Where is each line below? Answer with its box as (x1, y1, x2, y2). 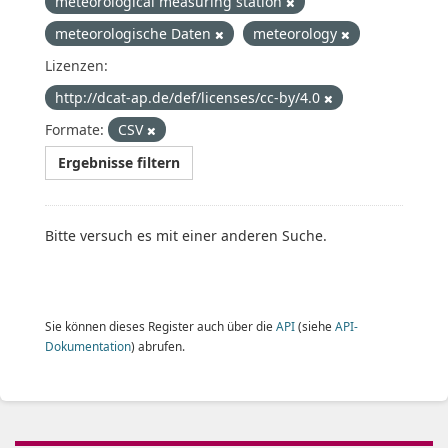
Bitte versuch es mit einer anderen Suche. (45, 226, 327, 245)
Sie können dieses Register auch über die (45, 318, 276, 334)
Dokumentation (45, 338, 131, 354)
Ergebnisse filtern (58, 153, 180, 172)
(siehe (295, 318, 335, 334)
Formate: (45, 120, 104, 139)
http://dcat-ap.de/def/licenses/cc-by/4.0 (55, 88, 324, 107)
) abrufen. (131, 338, 185, 354)
